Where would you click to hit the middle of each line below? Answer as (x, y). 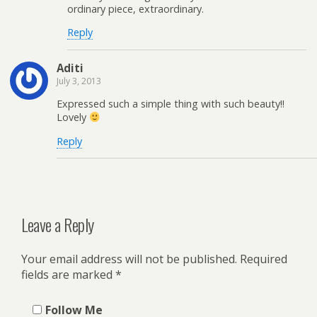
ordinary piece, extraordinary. (136, 9)
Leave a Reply (58, 224)
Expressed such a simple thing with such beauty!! (171, 104)
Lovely (73, 117)
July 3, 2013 (79, 81)
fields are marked (68, 274)
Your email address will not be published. (129, 259)
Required (264, 259)
